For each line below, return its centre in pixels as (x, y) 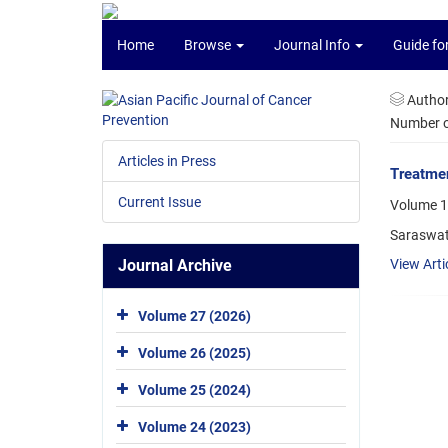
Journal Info (313, 45)
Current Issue (159, 202)
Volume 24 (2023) (194, 426)
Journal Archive (175, 265)
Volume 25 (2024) (194, 389)
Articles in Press (167, 161)
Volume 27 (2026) (194, 315)
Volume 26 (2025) (194, 352)
